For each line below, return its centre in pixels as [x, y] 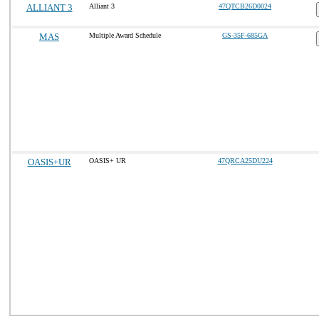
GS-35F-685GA [245, 35]
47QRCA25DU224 [245, 161]
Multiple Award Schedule [125, 35]
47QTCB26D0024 [245, 6]
